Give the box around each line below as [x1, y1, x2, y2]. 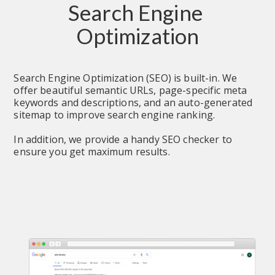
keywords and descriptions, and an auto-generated [14, 95, 253, 109]
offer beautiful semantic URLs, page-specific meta [14, 83, 247, 97]
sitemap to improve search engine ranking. [14, 107, 215, 122]
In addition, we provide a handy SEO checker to [14, 132, 232, 146]
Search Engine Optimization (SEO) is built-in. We [14, 71, 238, 85]
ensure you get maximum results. [14, 144, 170, 158]
